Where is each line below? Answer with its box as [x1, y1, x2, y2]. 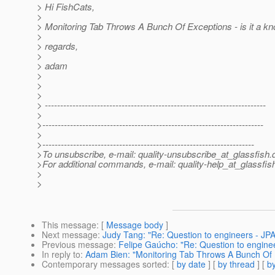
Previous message [42, 238, 114, 251]
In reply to [42, 248, 80, 261]
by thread [218, 258, 255, 271]
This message [42, 219, 96, 231]
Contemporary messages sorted [42, 258, 167, 271]
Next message [42, 228, 98, 241]
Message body [106, 219, 163, 231]
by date [177, 258, 206, 271]
